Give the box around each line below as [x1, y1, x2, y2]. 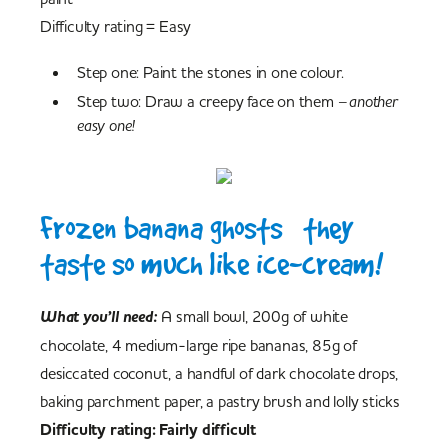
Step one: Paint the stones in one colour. [77, 62, 344, 82]
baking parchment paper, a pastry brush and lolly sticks [40, 391, 400, 411]
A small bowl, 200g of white [161, 306, 349, 326]
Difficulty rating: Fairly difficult [40, 419, 256, 441]
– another [337, 91, 398, 111]
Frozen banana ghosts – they [40, 210, 353, 246]
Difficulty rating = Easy [40, 16, 192, 36]
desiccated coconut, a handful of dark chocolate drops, [40, 363, 399, 383]
